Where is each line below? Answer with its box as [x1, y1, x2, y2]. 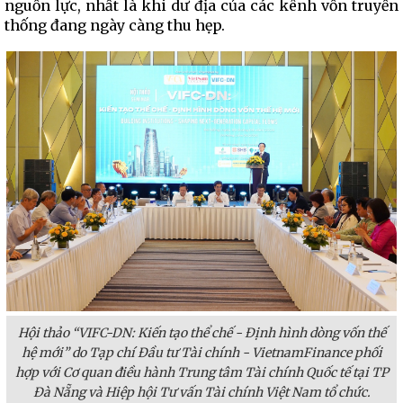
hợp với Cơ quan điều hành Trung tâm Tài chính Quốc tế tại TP [14, 364, 389, 381]
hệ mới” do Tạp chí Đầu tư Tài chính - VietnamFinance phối [21, 345, 382, 361]
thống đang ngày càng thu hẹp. [4, 16, 225, 34]
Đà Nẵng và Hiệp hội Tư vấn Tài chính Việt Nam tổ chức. [32, 384, 371, 400]
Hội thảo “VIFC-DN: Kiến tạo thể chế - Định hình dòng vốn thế [17, 325, 386, 341]
